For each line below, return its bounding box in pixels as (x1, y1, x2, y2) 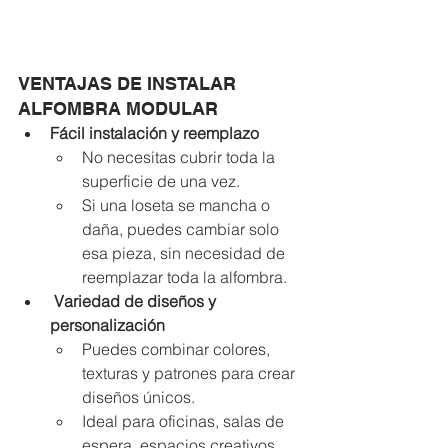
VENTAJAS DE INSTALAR (18, 73, 241, 95)
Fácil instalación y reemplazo (50, 123, 259, 144)
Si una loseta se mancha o (82, 195, 274, 216)
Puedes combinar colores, (82, 339, 274, 360)
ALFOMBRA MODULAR (18, 98, 223, 120)
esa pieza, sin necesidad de (82, 243, 289, 264)
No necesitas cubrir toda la (82, 147, 279, 168)
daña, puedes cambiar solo (82, 219, 283, 240)
